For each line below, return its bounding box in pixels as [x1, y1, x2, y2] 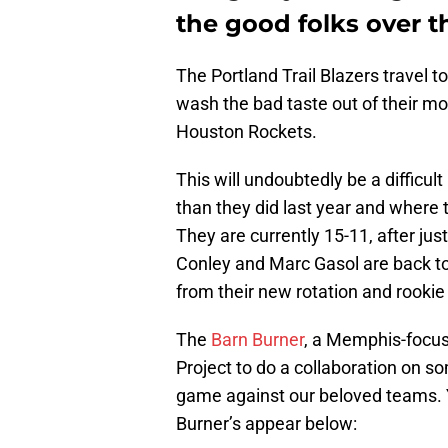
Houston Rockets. [176, 121, 317, 143]
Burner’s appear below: [176, 413, 357, 435]
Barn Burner [211, 329, 304, 351]
